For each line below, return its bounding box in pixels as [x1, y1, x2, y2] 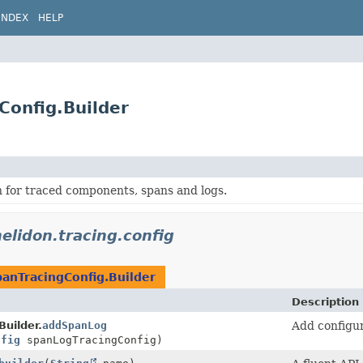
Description [292, 295, 359, 308]
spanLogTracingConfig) [20, 333, 163, 346]
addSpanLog [42, 318, 107, 331]
